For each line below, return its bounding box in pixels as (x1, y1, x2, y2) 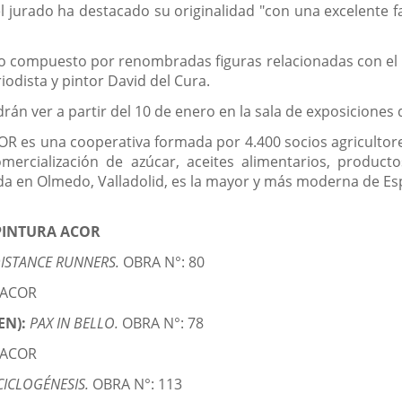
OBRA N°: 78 (122, 313, 205, 334)
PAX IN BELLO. (30, 313, 123, 334)
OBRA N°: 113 (92, 374, 183, 395)
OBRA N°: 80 (123, 252, 205, 273)
